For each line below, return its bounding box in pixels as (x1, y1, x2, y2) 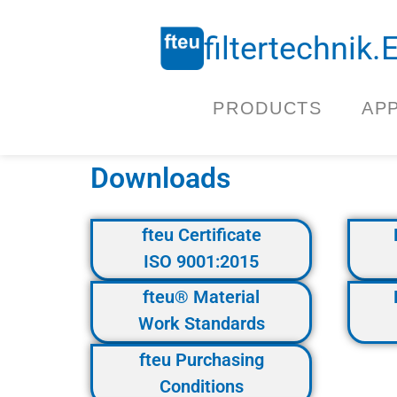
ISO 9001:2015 (144, 251, 259, 272)
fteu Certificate (141, 224, 261, 245)
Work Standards (137, 313, 265, 335)
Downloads (90, 161, 230, 195)
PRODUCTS (213, 98, 323, 118)
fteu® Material (143, 286, 260, 308)
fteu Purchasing (138, 348, 264, 370)
